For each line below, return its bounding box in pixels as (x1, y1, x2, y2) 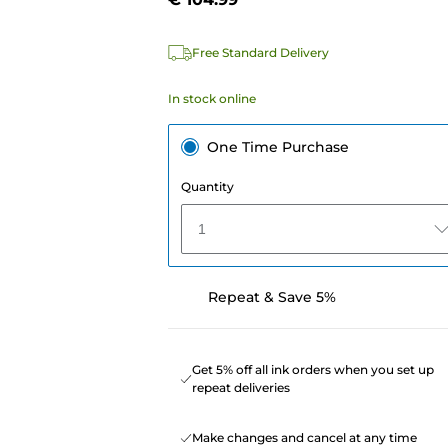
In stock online (167, 90, 256, 106)
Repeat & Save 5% (207, 287, 336, 306)
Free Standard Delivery (191, 44, 329, 60)
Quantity (180, 178, 234, 194)
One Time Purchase (206, 137, 349, 156)
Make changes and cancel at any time (191, 429, 417, 445)
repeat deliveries (191, 379, 290, 395)
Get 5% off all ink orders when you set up (191, 361, 434, 377)
